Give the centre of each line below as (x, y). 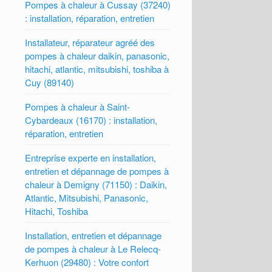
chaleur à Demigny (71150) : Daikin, (96, 184)
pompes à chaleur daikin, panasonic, (97, 55)
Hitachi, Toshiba (57, 211)
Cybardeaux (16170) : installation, (91, 120)
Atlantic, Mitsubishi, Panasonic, (87, 197)
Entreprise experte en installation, (91, 157)
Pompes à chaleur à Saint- (78, 106)
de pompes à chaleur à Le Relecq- (93, 248)
